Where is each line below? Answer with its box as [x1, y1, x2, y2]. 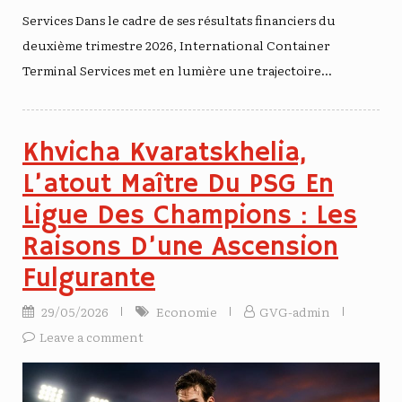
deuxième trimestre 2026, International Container [22, 36, 330, 55]
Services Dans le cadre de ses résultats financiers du [22, 11, 336, 30]
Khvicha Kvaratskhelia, [22, 136, 306, 170]
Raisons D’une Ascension [22, 231, 338, 265]
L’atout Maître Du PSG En [22, 168, 334, 202]
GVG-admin [259, 302, 330, 321]
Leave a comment [39, 328, 144, 346]
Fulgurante [22, 262, 155, 296]
